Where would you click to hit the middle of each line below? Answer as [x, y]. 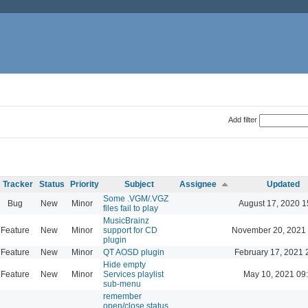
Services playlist [133, 274]
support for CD [130, 230]
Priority [85, 184]
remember [122, 296]
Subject [139, 184]
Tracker [18, 184]
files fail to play [131, 208]
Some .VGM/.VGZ [136, 198]
